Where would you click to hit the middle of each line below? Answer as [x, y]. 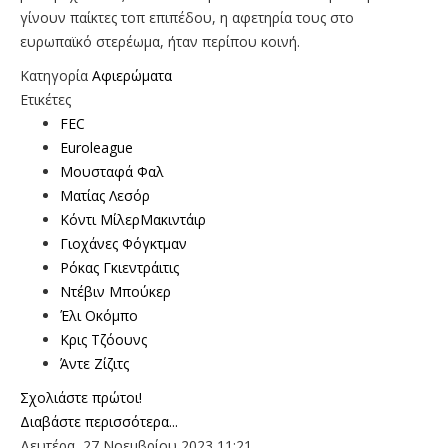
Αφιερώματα [132, 75]
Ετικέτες [45, 99]
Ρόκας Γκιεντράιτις [119, 267]
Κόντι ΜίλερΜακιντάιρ [133, 219]
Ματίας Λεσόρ [105, 195]
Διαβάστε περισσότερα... [99, 421]
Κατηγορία [54, 75]
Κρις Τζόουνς [103, 339]
